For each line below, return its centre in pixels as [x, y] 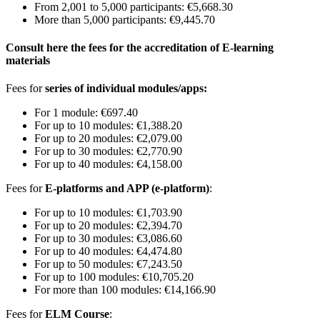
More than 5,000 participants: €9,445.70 [125, 19]
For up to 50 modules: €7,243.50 [108, 264]
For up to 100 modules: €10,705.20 [114, 277]
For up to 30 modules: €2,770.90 [108, 151]
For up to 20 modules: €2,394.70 [108, 226]
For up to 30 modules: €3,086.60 [108, 239]
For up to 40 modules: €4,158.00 [108, 164]
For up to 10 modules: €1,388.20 [108, 126]
